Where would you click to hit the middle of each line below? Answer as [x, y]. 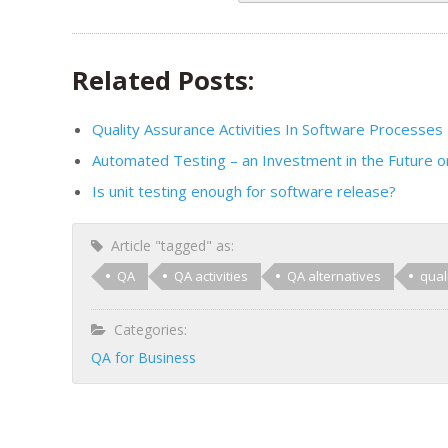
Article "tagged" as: [168, 245]
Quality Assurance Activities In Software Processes [267, 128]
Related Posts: [163, 80]
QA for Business [143, 357]
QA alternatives [334, 275]
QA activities [211, 275]
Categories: [146, 329]
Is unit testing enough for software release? [244, 190]
